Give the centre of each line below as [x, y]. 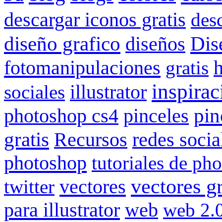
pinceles [156, 116]
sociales [34, 92]
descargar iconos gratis [95, 20]
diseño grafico [62, 44]
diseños [155, 44]
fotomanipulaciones [82, 68]
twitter [29, 187]
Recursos [91, 140]
